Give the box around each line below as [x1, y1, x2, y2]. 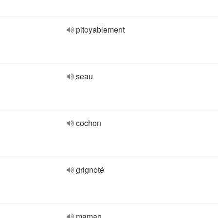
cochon [76, 117, 101, 128]
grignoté [76, 164, 104, 175]
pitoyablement [76, 24, 125, 35]
